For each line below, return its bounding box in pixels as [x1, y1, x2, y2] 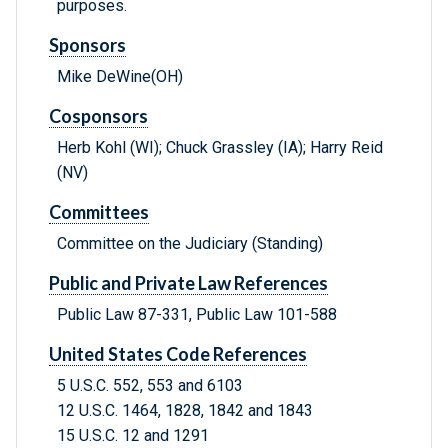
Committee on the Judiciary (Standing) [57, 234, 323, 254]
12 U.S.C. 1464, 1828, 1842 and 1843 [57, 401, 313, 421]
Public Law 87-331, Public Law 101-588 [57, 305, 337, 325]
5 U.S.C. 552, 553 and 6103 [57, 376, 243, 396]
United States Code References [49, 343, 307, 366]
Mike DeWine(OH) [57, 67, 183, 87]
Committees [49, 201, 149, 224]
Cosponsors [49, 105, 148, 128]
